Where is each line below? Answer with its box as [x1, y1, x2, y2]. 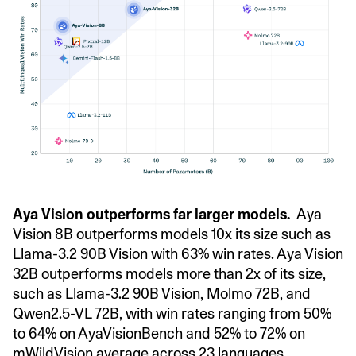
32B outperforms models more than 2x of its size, [13, 265, 326, 283]
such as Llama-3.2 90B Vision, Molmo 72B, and [13, 285, 311, 303]
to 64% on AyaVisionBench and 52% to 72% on [13, 325, 305, 342]
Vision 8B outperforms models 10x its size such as [13, 226, 331, 243]
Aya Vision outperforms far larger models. [13, 206, 296, 223]
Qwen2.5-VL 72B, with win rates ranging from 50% [13, 305, 331, 323]
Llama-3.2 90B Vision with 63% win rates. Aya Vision [13, 246, 343, 263]
